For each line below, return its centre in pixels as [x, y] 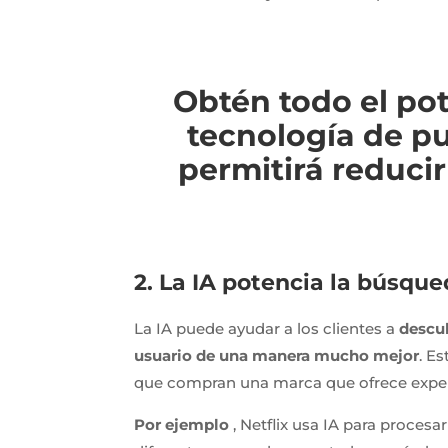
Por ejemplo [182, 424]
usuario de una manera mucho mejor [277, 355]
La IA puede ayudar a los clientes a [267, 328]
